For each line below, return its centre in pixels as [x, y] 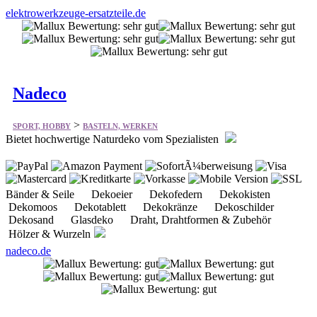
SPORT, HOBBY [42, 126]
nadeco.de [28, 251]
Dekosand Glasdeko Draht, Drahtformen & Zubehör [144, 220]
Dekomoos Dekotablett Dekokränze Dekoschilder [145, 207]
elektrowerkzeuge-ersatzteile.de [76, 13]
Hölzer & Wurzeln [48, 234]
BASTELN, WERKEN [120, 126]
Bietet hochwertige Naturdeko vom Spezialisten [114, 139]
